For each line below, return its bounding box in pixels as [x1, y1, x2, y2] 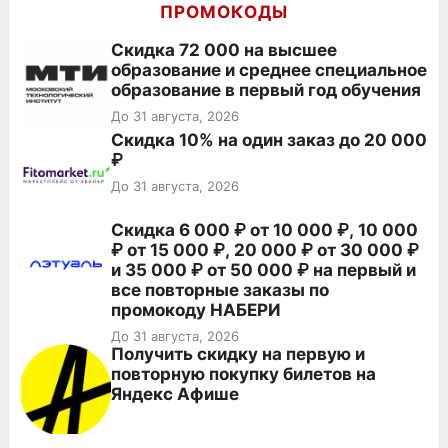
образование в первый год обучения [111, 79, 421, 100]
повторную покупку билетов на [111, 363, 376, 384]
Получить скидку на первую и [111, 343, 365, 364]
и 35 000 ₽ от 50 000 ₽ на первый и [111, 259, 416, 280]
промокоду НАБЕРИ [111, 299, 281, 320]
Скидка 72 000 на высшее [111, 39, 337, 60]
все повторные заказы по [111, 279, 329, 300]
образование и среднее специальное [111, 59, 427, 80]
